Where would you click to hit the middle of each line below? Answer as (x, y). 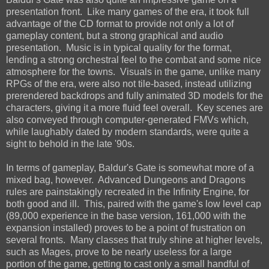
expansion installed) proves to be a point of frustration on (126, 228)
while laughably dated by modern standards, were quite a (127, 131)
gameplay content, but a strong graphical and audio (115, 35)
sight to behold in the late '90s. (70, 144)
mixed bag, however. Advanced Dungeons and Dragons (126, 180)
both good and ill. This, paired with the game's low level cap (134, 204)
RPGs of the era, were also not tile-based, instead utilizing (129, 83)
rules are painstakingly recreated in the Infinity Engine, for (128, 192)
